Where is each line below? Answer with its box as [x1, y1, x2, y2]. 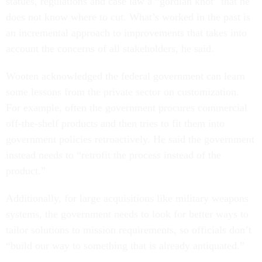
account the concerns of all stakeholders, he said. [6, 42, 217, 54]
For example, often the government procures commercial [6, 101, 247, 113]
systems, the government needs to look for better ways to [6, 208, 249, 220]
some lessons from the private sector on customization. [6, 85, 239, 98]
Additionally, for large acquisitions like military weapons [6, 192, 249, 204]
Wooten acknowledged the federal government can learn [6, 70, 245, 82]
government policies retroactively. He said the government [6, 133, 254, 145]
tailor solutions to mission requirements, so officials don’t [6, 223, 251, 236]
